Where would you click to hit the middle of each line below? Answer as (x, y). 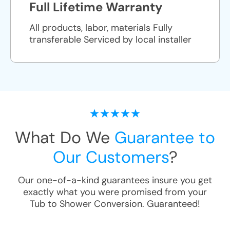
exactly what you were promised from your (115, 192)
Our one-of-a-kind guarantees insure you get (115, 180)
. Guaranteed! (171, 204)
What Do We (65, 138)
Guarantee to (165, 138)
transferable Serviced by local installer (110, 40)
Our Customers (111, 157)
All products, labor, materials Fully (101, 28)
